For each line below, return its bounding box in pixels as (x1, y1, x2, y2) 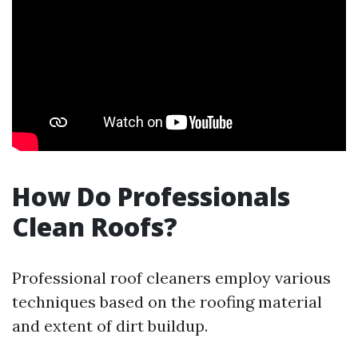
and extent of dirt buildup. (12, 316, 208, 336)
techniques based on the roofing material (12, 292, 322, 312)
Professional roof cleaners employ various (12, 268, 331, 288)
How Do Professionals (12, 179, 290, 213)
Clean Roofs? (12, 209, 177, 244)
